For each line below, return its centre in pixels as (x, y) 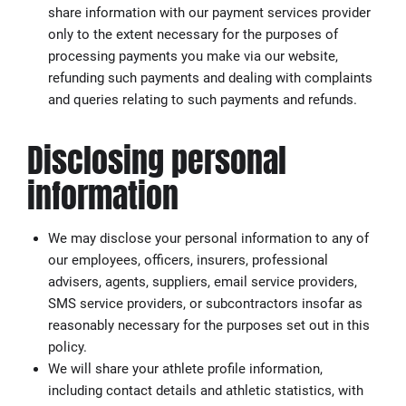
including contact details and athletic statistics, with (205, 390)
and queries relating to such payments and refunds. (202, 100)
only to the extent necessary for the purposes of (193, 35)
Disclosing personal (157, 161)
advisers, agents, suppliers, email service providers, (202, 281)
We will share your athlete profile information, (185, 368)
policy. (67, 347)
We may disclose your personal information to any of (208, 238)
